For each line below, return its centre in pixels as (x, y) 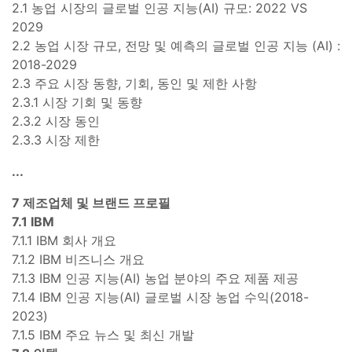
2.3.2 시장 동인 (56, 121)
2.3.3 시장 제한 (56, 139)
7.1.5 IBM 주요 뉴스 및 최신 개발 (103, 334)
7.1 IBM (33, 221)
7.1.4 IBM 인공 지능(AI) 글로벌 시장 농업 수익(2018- (160, 297)
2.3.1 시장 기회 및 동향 (77, 102)
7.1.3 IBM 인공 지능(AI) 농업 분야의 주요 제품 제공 (155, 278)
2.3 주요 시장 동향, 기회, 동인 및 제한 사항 (134, 83)
